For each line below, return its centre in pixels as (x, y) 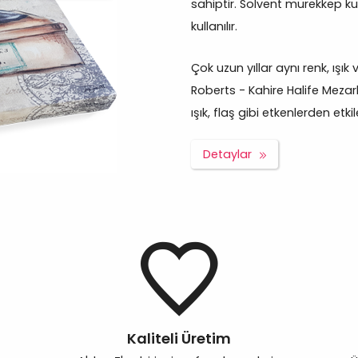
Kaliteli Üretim (179, 339)
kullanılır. (214, 27)
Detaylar (227, 155)
